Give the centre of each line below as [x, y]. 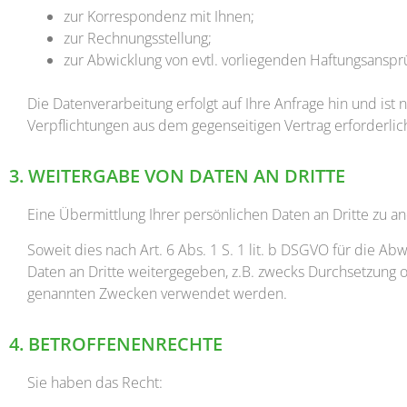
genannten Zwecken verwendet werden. [157, 293]
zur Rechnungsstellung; [138, 38]
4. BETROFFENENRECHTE [116, 344]
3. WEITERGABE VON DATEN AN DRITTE [177, 176]
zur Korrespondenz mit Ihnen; [159, 16]
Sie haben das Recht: [95, 383]
